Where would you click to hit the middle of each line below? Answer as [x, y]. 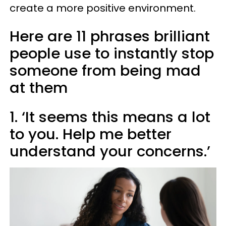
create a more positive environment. [103, 8]
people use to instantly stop [112, 53]
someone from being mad [105, 71]
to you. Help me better [91, 134]
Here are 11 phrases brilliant [110, 36]
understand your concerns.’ [110, 151]
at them [39, 88]
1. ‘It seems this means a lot [110, 117]
